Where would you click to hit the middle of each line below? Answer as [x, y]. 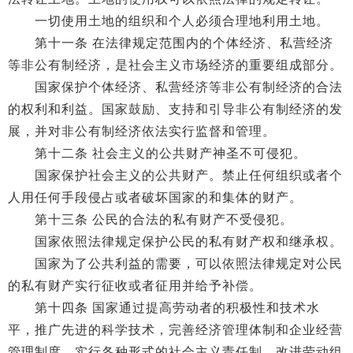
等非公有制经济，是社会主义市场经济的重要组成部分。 [175, 65]
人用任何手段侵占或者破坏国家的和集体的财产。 [155, 197]
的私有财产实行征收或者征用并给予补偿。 [135, 286]
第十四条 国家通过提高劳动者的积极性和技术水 [164, 308]
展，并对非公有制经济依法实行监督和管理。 [142, 131]
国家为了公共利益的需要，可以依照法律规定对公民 [175, 264]
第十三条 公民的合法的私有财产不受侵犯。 [150, 219]
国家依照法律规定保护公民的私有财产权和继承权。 [175, 242]
